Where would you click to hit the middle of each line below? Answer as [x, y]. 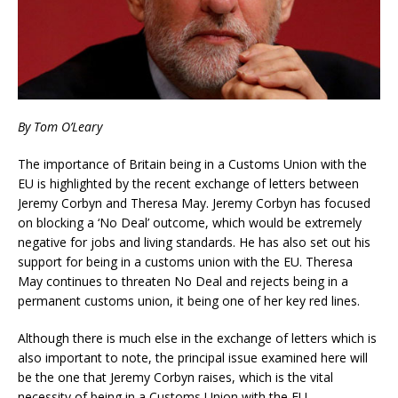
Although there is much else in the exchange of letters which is [197, 338]
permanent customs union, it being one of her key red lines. [189, 301]
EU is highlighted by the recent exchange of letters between [188, 184]
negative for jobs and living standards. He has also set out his [194, 243]
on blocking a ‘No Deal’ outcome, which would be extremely [190, 223]
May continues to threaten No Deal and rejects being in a [183, 282]
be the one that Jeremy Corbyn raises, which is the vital [175, 378]
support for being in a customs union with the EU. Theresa [185, 262]
